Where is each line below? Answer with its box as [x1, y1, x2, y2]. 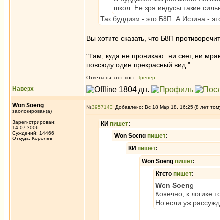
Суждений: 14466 [12, 130, 54, 136]
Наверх [12, 85, 34, 92]
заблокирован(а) [12, 109, 52, 114]
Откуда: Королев [12, 136, 52, 141]
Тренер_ [138, 75, 158, 80]
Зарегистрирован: [12, 119, 55, 125]
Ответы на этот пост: [86, 75, 138, 80]
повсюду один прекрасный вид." [86, 61, 190, 69]
